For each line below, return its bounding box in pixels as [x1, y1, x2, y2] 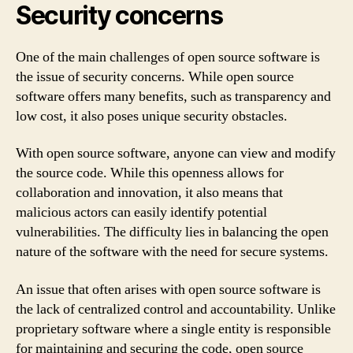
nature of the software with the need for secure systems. [16, 243, 329, 261]
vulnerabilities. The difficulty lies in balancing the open [16, 223, 329, 241]
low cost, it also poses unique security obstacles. [16, 106, 288, 125]
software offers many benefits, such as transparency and [16, 87, 331, 106]
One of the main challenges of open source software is [16, 47, 320, 66]
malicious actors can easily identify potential [16, 203, 267, 221]
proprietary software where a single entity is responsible [16, 319, 331, 338]
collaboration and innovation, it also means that [16, 184, 283, 202]
